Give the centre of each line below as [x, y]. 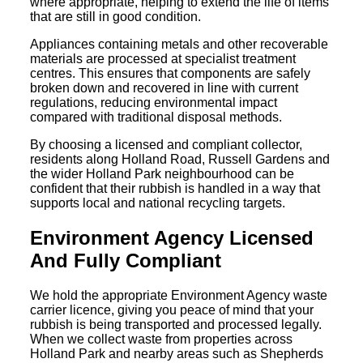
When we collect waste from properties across [162, 339]
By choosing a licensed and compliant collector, [167, 144]
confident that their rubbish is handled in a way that [175, 188]
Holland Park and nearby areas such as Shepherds [177, 353]
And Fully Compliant [126, 260]
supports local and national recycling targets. [158, 203]
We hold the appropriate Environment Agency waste [179, 295]
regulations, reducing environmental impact [154, 102]
